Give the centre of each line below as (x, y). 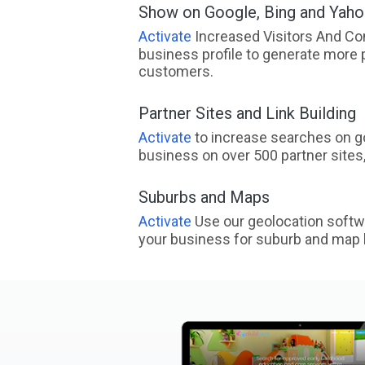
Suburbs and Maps (204, 197)
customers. (176, 71)
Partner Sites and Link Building (247, 113)
